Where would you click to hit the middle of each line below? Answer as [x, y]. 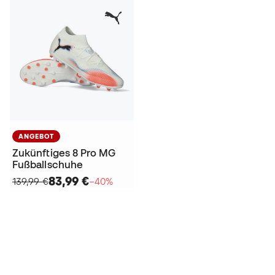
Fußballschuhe [48, 164]
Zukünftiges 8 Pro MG [64, 153]
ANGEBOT [36, 136]
